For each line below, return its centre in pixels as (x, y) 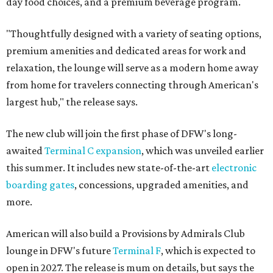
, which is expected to (208, 251)
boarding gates (40, 185)
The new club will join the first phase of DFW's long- (122, 134)
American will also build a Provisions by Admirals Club (126, 234)
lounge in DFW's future (59, 251)
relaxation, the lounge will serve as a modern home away (132, 68)
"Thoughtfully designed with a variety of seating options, (134, 34)
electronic (234, 168)
